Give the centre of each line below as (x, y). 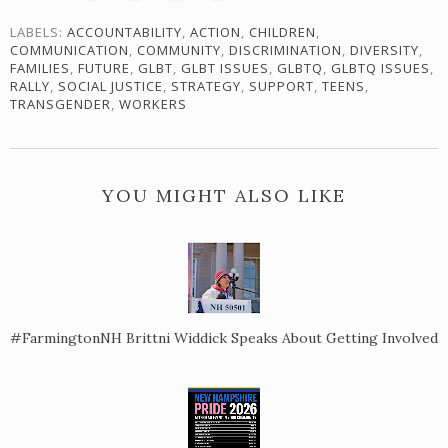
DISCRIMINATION (285, 50)
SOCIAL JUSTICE (110, 86)
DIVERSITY (384, 50)
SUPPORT (281, 86)
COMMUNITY (179, 50)
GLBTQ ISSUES (380, 68)
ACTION (215, 32)
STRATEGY (206, 86)
